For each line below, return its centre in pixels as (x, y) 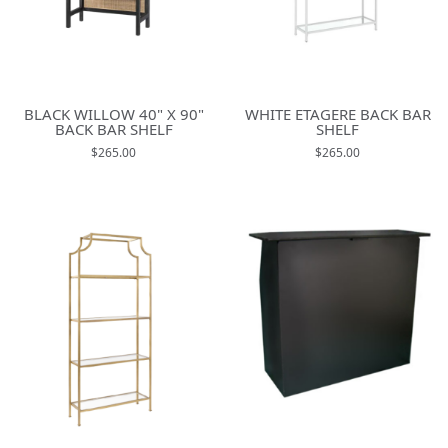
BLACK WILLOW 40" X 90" (113, 113)
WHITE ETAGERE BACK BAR (337, 113)
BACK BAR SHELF (113, 128)
